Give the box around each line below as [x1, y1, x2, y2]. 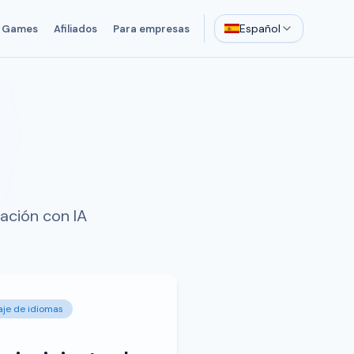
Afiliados [53, 21, 97, 36]
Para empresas [112, 21, 190, 36]
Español [239, 21, 281, 36]
